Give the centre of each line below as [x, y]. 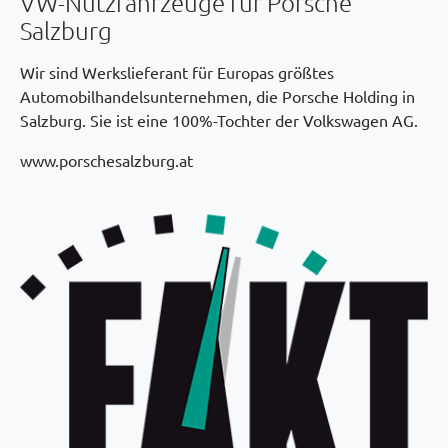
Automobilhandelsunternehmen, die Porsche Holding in [217, 95]
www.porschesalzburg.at [106, 159]
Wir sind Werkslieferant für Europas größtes [177, 71]
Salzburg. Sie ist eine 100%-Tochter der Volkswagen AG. [219, 119]
